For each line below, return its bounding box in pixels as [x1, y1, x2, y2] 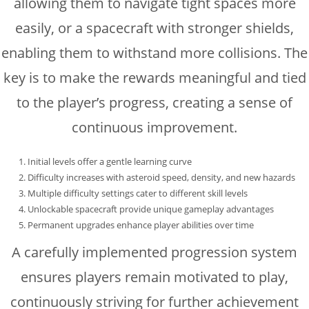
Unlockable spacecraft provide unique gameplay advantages [28, 202, 274, 215]
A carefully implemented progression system [12, 242, 297, 261]
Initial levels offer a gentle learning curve [28, 154, 192, 168]
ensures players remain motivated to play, [21, 267, 288, 286]
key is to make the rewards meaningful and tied [3, 68, 306, 87]
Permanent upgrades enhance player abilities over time [28, 218, 254, 231]
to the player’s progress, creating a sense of [17, 92, 292, 112]
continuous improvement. [72, 117, 237, 137]
